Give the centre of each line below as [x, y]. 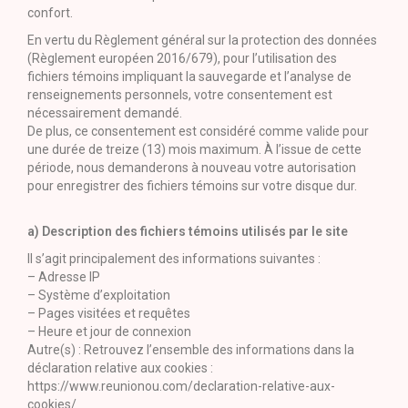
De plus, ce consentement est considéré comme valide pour [198, 131]
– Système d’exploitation [99, 295]
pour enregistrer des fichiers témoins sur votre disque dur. [192, 186]
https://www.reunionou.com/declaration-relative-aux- [181, 386]
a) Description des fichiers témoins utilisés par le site [188, 231]
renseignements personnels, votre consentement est [180, 95]
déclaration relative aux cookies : [120, 368]
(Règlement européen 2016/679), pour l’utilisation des [182, 58]
